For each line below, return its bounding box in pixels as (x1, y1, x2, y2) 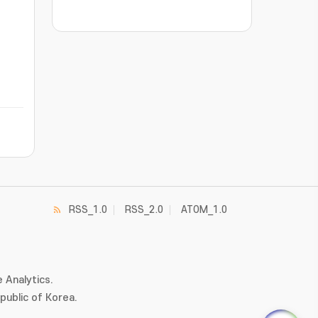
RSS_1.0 (69, 204, 107, 215)
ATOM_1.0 (181, 204, 227, 215)
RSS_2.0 (125, 204, 163, 215)
